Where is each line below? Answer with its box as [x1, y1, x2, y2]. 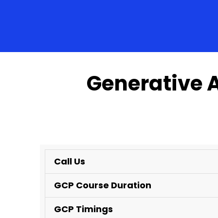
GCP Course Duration [54, 179, 151, 191]
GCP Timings [54, 203, 113, 215]
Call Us [54, 155, 85, 167]
